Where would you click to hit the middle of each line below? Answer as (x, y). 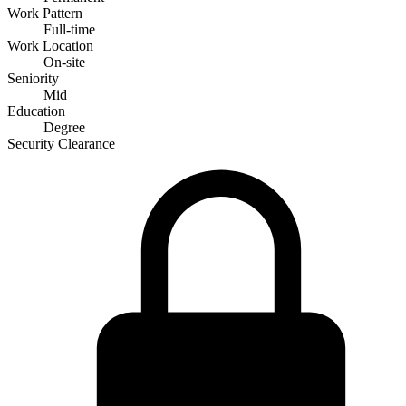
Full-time (69, 29)
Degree (64, 127)
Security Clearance (61, 143)
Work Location (50, 45)
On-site (64, 62)
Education (36, 111)
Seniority (33, 78)
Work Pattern (45, 13)
